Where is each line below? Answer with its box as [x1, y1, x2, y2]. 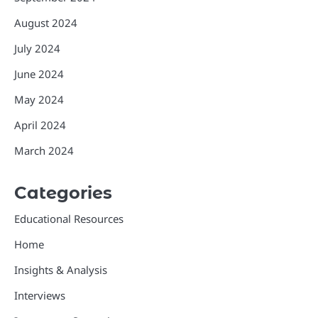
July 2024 [14, 41, 60, 56]
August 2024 [14, 16, 77, 31]
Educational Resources [14, 212, 124, 226]
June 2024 [14, 67, 64, 82]
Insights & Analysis [14, 263, 107, 278]
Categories [14, 182, 112, 204]
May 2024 [14, 92, 64, 107]
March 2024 [14, 143, 74, 158]
